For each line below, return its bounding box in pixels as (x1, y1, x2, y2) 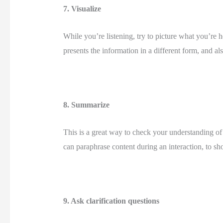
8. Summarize (63, 101, 111, 110)
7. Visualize (63, 4, 103, 13)
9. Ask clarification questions (63, 196, 161, 205)
